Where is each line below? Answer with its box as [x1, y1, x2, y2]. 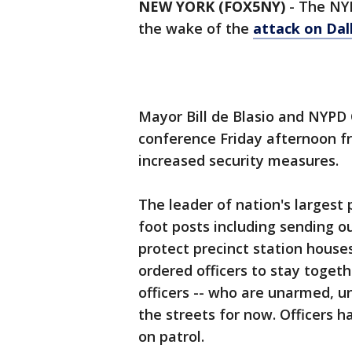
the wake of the [138, 19, 253, 38]
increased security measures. [138, 151, 339, 170]
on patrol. [138, 327, 204, 346]
